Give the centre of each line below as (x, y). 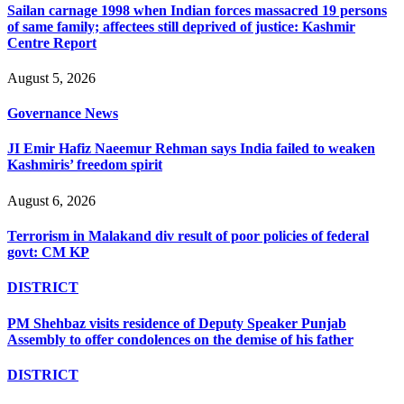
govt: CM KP (48, 252)
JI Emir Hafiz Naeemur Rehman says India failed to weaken (191, 149)
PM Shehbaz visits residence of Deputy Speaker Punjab (177, 323)
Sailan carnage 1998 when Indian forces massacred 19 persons (197, 10)
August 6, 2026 (51, 200)
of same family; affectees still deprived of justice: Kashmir (181, 26)
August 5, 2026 (51, 78)
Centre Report (52, 42)
